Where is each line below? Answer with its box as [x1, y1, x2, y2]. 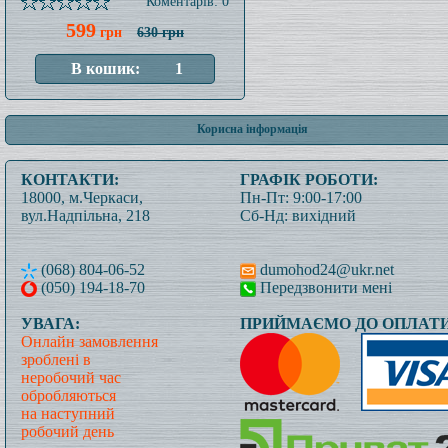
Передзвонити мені [256, 279, 392, 296]
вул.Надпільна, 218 [21, 207, 150, 224]
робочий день [21, 423, 114, 440]
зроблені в [21, 351, 91, 368]
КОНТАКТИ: [21, 171, 119, 188]
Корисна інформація [197, 122, 308, 136]
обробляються [21, 387, 116, 404]
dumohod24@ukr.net [256, 261, 394, 278]
